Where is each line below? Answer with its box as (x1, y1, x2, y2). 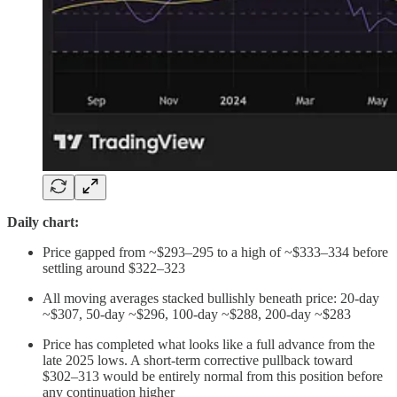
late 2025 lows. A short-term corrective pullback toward (43, 353, 353, 369)
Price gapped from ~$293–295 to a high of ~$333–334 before (43, 245, 388, 261)
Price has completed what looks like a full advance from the (43, 337, 375, 353)
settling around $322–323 (43, 261, 185, 276)
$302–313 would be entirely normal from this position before (43, 369, 383, 385)
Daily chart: (7, 214, 79, 230)
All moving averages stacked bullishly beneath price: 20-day (43, 291, 379, 307)
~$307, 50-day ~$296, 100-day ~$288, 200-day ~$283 (43, 307, 351, 323)
